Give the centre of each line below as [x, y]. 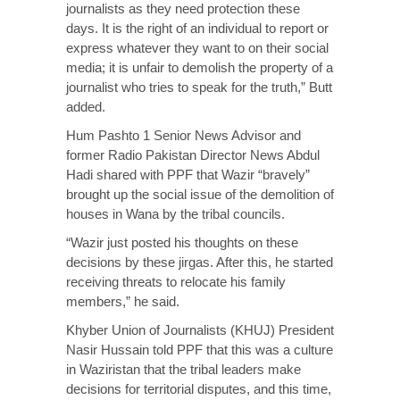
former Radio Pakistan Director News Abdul [193, 155]
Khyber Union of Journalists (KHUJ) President [200, 330]
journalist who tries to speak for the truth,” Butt [199, 87]
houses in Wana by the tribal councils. [175, 214]
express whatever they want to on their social [197, 48]
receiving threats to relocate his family [176, 282]
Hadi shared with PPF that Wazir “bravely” [188, 175]
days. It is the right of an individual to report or [197, 28]
